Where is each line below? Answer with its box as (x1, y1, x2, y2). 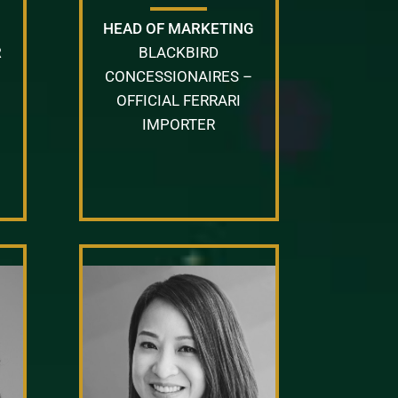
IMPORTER (142, 115, 216, 133)
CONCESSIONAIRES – (105, 67, 253, 85)
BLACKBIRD (139, 43, 219, 61)
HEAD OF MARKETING (103, 19, 255, 37)
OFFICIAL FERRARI (116, 91, 242, 109)
